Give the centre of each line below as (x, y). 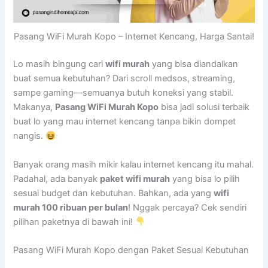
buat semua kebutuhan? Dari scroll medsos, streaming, (124, 79)
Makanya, (34, 107)
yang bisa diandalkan (194, 64)
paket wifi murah (135, 179)
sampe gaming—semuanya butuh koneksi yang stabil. (124, 93)
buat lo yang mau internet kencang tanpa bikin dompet (125, 122)
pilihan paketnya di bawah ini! (74, 222)
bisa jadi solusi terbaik (204, 107)
